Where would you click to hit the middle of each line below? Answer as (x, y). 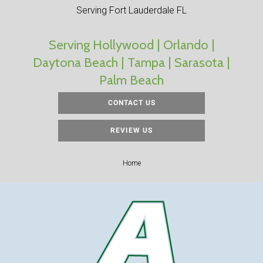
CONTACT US (131, 103)
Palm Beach (131, 80)
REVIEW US (131, 131)
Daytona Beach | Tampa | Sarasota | (131, 63)
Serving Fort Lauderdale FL (131, 11)
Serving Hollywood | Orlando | (131, 45)
